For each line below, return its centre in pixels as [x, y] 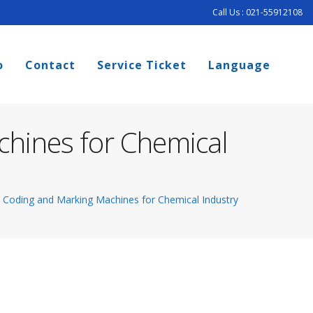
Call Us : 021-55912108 [257, 12]
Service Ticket [142, 65]
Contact [50, 65]
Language [239, 65]
